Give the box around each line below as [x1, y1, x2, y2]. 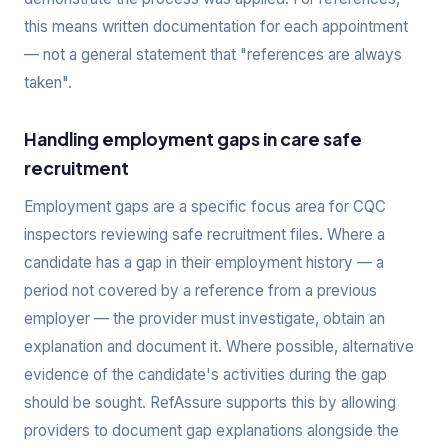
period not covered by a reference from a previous [24, 281, 377, 300]
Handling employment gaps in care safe [24, 128, 362, 150]
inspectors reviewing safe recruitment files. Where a [24, 225, 385, 244]
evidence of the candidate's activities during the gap [24, 365, 387, 384]
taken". [24, 73, 72, 92]
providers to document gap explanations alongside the [24, 421, 399, 440]
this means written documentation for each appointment [24, 17, 408, 36]
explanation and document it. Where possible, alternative [24, 337, 414, 356]
